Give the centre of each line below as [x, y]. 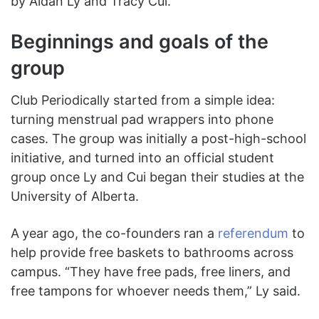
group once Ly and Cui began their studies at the [157, 177]
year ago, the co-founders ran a [120, 234]
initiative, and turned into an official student [142, 158]
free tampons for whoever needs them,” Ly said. [156, 291]
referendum [253, 234]
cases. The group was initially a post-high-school [158, 139]
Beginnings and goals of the [140, 41]
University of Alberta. [77, 197]
